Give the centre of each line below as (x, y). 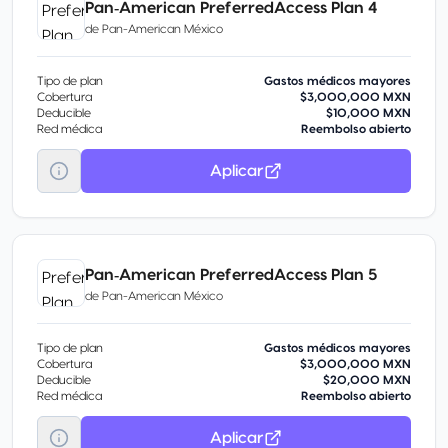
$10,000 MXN (368, 113)
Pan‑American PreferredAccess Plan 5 (231, 274)
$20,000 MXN (367, 380)
